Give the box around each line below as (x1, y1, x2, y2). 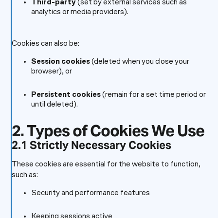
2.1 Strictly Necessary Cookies (11, 138, 171, 152)
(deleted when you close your (90, 58, 189, 66)
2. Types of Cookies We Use (11, 121, 204, 141)
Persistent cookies (31, 91, 101, 99)
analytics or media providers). (31, 8, 128, 16)
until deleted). (31, 101, 78, 109)
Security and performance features (31, 189, 150, 197)
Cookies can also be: (11, 40, 79, 48)
